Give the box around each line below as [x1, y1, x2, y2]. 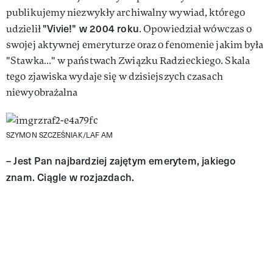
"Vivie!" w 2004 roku [42, 21, 139, 35]
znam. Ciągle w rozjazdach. [6, 169, 135, 184]
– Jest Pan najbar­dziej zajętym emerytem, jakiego [6, 153, 236, 168]
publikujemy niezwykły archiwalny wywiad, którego [6, 5, 245, 19]
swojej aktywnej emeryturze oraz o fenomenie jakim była [6, 38, 264, 51]
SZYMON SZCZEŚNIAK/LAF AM [6, 129, 113, 140]
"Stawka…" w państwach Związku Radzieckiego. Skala [6, 54, 250, 67]
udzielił [6, 22, 43, 35]
